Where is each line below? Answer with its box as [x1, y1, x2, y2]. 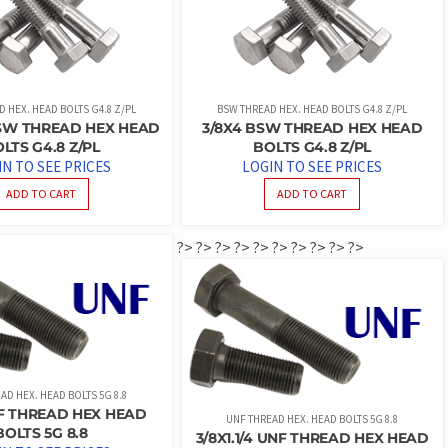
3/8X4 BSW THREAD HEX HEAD [201, 118, 423, 137]
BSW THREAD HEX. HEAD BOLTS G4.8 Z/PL [217, 101, 408, 116]
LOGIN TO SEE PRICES [242, 156, 383, 176]
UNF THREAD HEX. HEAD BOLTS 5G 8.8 [226, 411, 399, 426]
